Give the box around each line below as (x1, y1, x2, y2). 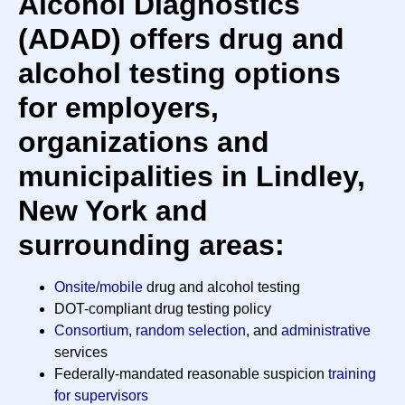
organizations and (18, 126, 269, 159)
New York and (18, 194, 208, 228)
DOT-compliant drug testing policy (54, 301, 271, 317)
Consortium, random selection (54, 323, 246, 339)
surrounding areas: (18, 229, 285, 262)
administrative (281, 323, 371, 339)
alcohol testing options (18, 57, 341, 90)
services (54, 344, 108, 361)
